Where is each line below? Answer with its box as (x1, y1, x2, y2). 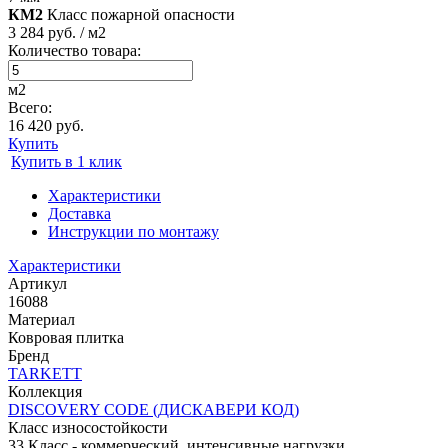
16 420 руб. (8, 116, 84, 134)
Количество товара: (8, 41, 141, 59)
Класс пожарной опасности (47, 5, 235, 23)
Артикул (8, 274, 67, 292)
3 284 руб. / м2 (8, 23, 106, 41)
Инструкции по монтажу (48, 222, 219, 240)
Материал (8, 310, 75, 328)
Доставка (48, 204, 111, 222)
